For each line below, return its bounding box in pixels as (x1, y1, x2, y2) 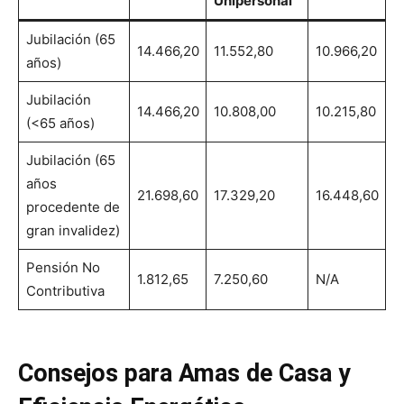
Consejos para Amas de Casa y (18, 359, 351, 388)
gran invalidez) (25, 222, 120, 239)
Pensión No (25, 259, 100, 276)
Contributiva (25, 282, 105, 299)
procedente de (25, 198, 120, 216)
